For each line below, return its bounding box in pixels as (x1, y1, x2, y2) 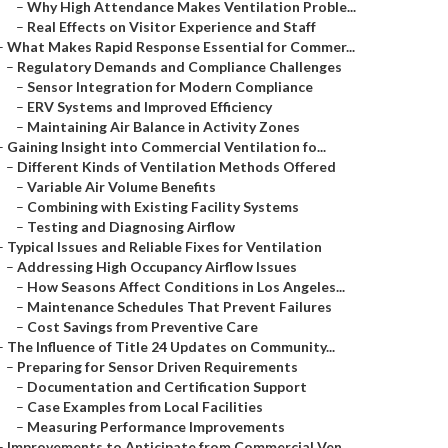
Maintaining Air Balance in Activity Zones (27, 118, 300, 135)
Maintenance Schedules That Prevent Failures (27, 298, 332, 315)
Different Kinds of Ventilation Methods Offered (17, 158, 336, 175)
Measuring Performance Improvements (27, 418, 285, 435)
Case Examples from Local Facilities (27, 398, 263, 415)
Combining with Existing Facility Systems (27, 198, 299, 215)
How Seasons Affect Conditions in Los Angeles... (27, 278, 345, 295)
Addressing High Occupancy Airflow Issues (17, 258, 297, 275)
